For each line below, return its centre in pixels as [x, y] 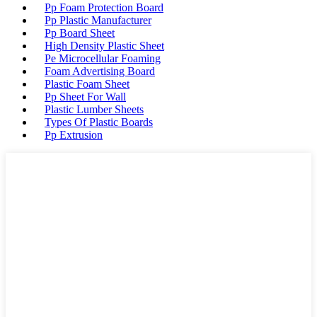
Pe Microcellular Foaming [103, 58]
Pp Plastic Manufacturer [98, 20]
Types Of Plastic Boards [99, 122]
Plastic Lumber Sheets [94, 109]
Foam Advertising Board [100, 71]
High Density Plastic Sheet [104, 46]
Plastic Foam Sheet [87, 84]
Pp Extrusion [74, 135]
